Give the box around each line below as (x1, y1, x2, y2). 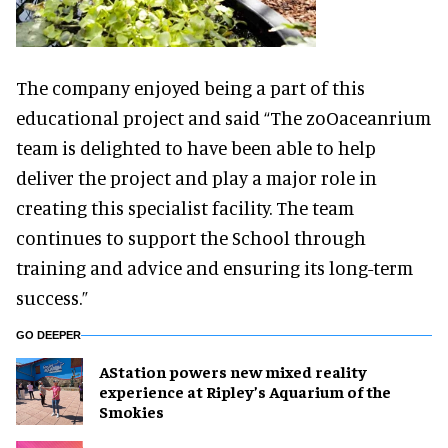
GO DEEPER (16, 328, 81, 341)
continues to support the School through (16, 225, 366, 249)
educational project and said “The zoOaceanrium (16, 105, 431, 129)
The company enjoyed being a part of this (16, 75, 365, 99)
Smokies (99, 401, 164, 422)
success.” (16, 285, 88, 309)
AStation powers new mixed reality (99, 361, 367, 382)
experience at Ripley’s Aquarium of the (99, 381, 391, 402)
